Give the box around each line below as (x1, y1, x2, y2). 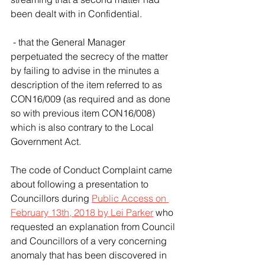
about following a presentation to (11, 178, 151, 190)
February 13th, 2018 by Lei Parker (11, 206, 153, 218)
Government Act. (11, 135, 81, 147)
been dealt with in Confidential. (11, 8, 144, 20)
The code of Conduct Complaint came (11, 164, 174, 176)
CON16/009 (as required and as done (11, 93, 173, 105)
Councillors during (11, 192, 92, 204)
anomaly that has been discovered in (11, 249, 169, 261)
